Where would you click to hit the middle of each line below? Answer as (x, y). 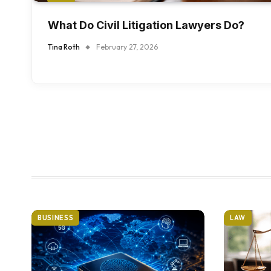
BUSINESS (56, 218)
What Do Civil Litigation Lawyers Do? (146, 25)
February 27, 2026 (127, 47)
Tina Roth (64, 47)
